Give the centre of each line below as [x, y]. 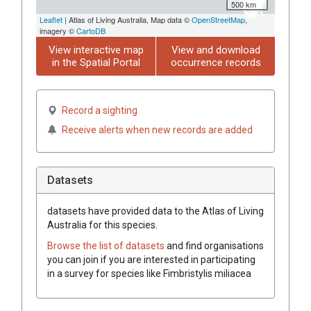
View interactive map [96, 50]
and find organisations [215, 245]
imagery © [58, 30]
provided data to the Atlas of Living [187, 211]
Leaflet [51, 19]
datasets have [78, 211]
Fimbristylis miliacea [207, 273]
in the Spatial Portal [96, 62]
